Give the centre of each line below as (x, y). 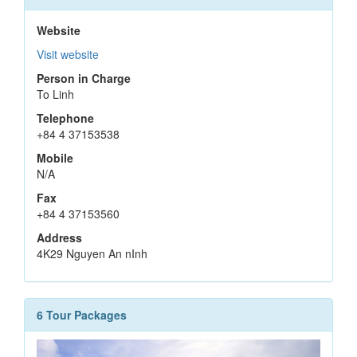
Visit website (68, 54)
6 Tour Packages (82, 315)
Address (59, 237)
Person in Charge (84, 78)
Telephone (65, 118)
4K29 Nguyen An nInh (92, 253)
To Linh (55, 94)
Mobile (55, 158)
